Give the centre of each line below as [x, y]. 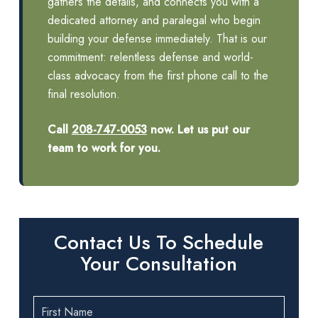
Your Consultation [159, 263]
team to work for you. [104, 148]
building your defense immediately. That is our [157, 38]
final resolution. [83, 94]
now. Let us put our [198, 129]
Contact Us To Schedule [159, 242]
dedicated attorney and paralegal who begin [154, 20]
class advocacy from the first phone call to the [158, 75]
